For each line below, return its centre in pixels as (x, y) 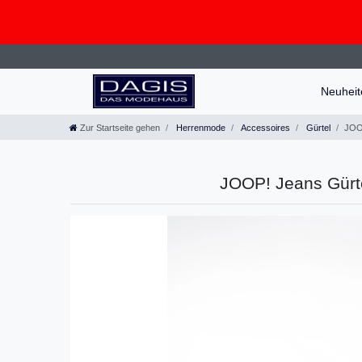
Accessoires (265, 127)
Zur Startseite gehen (120, 127)
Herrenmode (200, 127)
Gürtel (317, 127)
